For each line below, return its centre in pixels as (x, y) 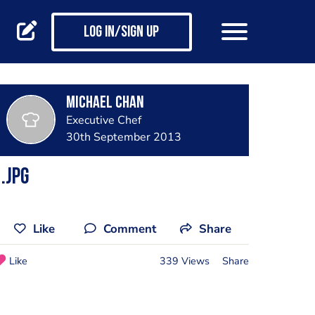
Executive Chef (103, 120)
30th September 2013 (123, 137)
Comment (130, 229)
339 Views (184, 261)
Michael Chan (105, 103)
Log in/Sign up (121, 33)
